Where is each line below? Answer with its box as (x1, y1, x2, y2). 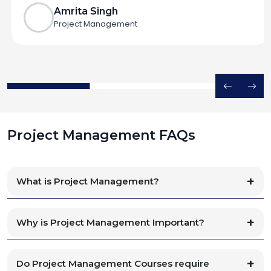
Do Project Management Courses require (16, 258, 209, 270)
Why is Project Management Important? (16, 217, 204, 229)
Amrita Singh (50, 5, 114, 17)
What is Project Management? (16, 175, 159, 188)
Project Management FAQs (7, 127, 195, 144)
